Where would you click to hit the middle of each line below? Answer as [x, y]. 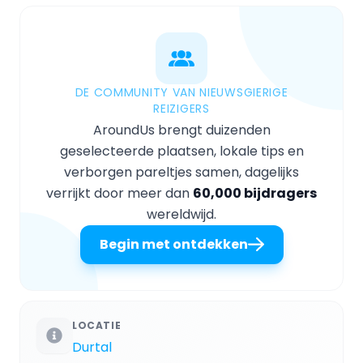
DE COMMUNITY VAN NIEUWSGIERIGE [181, 92]
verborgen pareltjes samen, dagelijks [181, 172]
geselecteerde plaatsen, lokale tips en [181, 151]
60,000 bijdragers [255, 193]
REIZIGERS [181, 108]
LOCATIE [97, 325]
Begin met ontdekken [173, 244]
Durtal [92, 347]
